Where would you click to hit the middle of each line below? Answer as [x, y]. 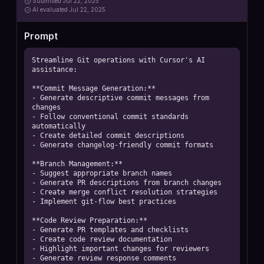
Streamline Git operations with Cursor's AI [118, 60]
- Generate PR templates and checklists [110, 230]
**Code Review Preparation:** [90, 220]
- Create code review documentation [102, 239]
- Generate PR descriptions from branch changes [127, 183]
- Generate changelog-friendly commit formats [123, 145]
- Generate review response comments [104, 258]
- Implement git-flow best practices [104, 202]
